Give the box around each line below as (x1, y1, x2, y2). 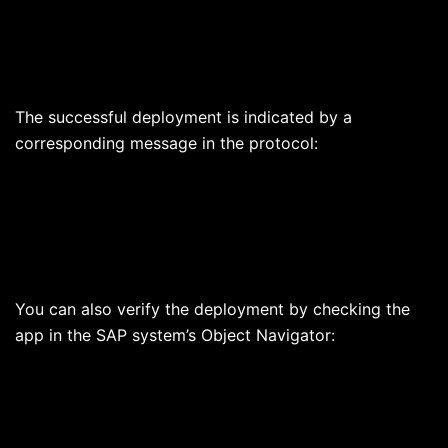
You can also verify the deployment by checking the (15, 299, 410, 320)
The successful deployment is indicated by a (15, 107, 352, 128)
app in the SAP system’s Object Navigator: (15, 325, 335, 346)
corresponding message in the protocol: (15, 133, 318, 154)
